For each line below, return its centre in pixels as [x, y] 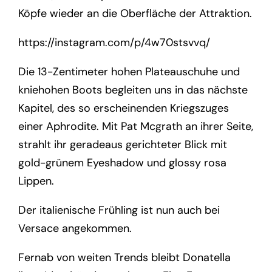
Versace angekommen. [75, 228]
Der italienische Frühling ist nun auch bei [119, 210]
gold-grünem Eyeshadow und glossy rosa [123, 162]
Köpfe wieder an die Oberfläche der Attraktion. [135, 13]
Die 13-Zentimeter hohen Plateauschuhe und [129, 71]
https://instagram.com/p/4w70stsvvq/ [114, 42]
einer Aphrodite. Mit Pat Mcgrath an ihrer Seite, [136, 126]
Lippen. [36, 181]
